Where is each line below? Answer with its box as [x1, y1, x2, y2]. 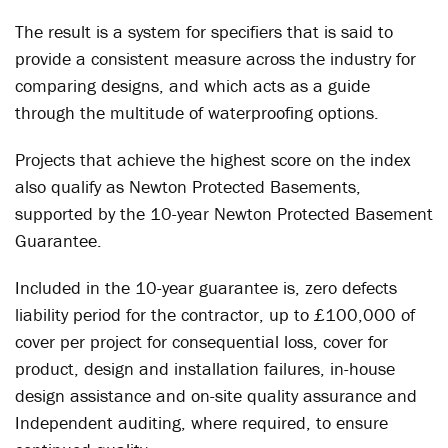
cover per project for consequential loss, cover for [15, 330, 388, 353]
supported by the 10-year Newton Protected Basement [15, 202, 433, 225]
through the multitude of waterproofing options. [15, 101, 379, 124]
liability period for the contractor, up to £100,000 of [15, 303, 415, 326]
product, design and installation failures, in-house [15, 357, 395, 380]
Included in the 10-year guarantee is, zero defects [15, 276, 397, 299]
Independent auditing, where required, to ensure [15, 411, 388, 434]
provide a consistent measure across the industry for [15, 47, 416, 70]
